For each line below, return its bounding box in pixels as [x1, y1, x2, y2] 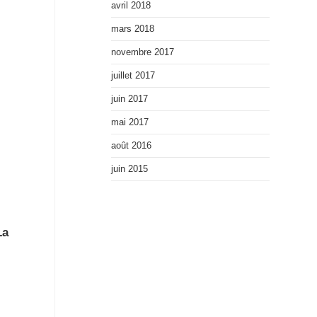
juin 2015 [110, 163, 148, 174]
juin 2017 [110, 93, 148, 104]
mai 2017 [110, 117, 149, 127]
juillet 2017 [110, 70, 155, 81]
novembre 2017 [110, 47, 174, 57]
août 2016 [110, 140, 151, 151]
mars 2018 [110, 23, 154, 34]
